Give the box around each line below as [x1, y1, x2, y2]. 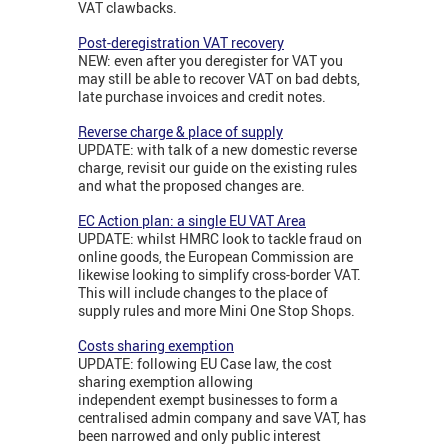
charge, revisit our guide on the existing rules [78, 158, 357, 178]
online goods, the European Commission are [78, 247, 353, 267]
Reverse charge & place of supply [78, 122, 283, 142]
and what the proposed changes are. [78, 176, 305, 196]
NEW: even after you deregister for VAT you [78, 51, 343, 71]
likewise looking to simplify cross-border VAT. [78, 265, 361, 285]
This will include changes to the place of [78, 283, 328, 303]
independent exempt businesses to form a [78, 390, 338, 410]
